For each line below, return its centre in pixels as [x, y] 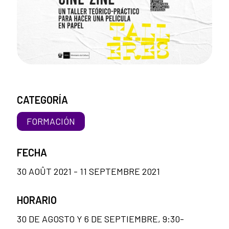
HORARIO [37, 200]
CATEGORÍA [42, 100]
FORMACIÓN [51, 121]
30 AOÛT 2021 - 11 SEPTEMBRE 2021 [88, 171]
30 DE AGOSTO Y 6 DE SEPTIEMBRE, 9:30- [100, 219]
